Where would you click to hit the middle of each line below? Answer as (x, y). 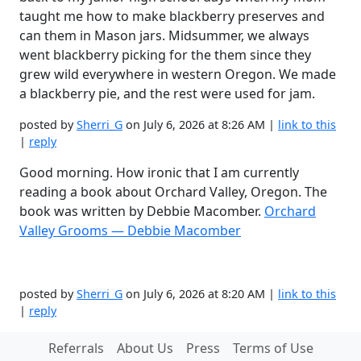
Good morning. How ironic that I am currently (159, 172)
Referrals (76, 348)
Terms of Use (273, 348)
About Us (145, 348)
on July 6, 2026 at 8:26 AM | (200, 124)
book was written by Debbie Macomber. (142, 211)
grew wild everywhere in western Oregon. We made (178, 74)
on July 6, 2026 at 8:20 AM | (200, 294)
